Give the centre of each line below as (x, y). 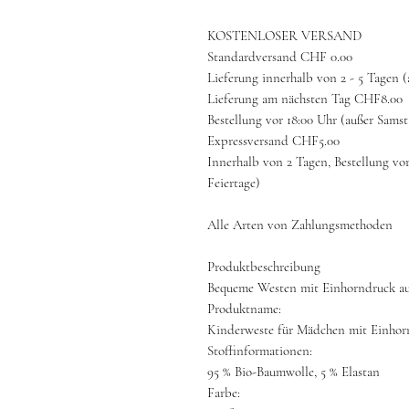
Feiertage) (234, 183)
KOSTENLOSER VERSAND (284, 36)
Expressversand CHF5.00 (273, 141)
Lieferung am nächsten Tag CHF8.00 (305, 99)
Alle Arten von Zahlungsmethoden (300, 225)
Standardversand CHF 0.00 (280, 57)
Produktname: (244, 309)
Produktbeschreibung (264, 267)
